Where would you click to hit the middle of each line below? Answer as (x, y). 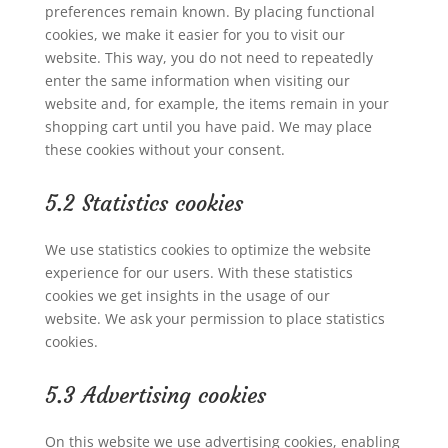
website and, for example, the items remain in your (216, 103)
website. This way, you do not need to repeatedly (208, 57)
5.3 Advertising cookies (155, 395)
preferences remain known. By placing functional (209, 11)
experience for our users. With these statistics (198, 272)
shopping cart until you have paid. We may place (208, 126)
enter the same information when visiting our (197, 80)
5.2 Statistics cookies (143, 203)
